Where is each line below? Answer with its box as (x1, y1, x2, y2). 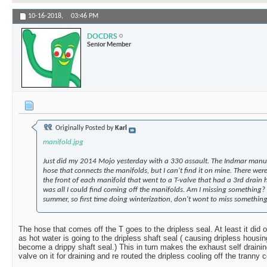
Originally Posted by (54, 125, 115, 132)
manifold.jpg (43, 138, 83, 147)
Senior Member (87, 40, 131, 48)
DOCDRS (87, 32, 117, 40)
